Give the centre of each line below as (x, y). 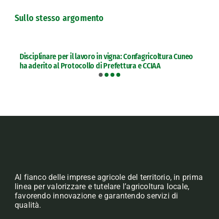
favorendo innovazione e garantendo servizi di (96, 196)
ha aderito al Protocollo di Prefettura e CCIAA (90, 66)
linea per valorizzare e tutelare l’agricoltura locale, (102, 186)
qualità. (28, 205)
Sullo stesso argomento (59, 18)
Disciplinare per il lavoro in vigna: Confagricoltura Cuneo (106, 57)
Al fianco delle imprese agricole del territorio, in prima (109, 177)
